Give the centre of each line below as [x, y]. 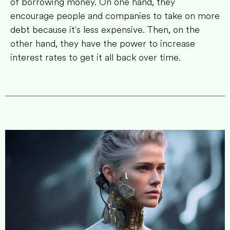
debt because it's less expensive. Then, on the [105, 30]
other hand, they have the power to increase [103, 44]
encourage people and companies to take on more [115, 16]
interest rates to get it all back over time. [97, 58]
